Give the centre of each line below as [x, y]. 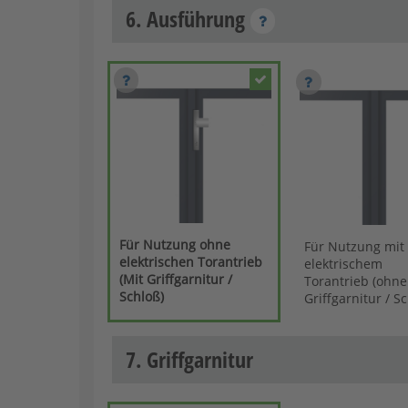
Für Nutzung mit [354, 246]
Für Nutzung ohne [175, 244]
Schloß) [142, 296]
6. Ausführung [188, 18]
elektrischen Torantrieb [191, 261]
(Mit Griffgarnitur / [176, 279]
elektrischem [343, 263]
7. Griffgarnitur [189, 360]
